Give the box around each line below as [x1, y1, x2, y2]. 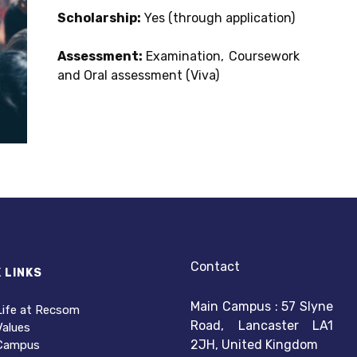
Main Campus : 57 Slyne [190, 299, 333, 315]
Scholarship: [57, 10, 141, 25]
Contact [190, 259, 240, 275]
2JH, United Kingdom [190, 337, 318, 353]
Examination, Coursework [146, 49, 300, 64]
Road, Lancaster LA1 [190, 318, 333, 334]
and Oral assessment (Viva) [57, 68, 219, 83]
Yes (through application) [140, 10, 295, 25]
